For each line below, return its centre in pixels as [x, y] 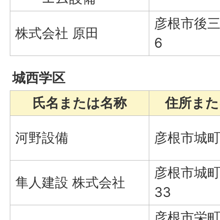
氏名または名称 [80, 103]
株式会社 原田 [57, 33]
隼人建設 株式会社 [70, 182]
